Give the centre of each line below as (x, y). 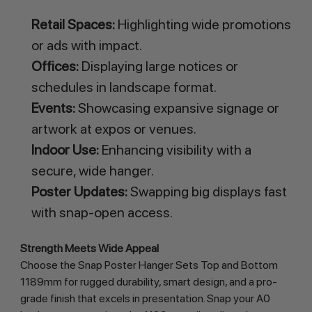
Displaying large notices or (158, 66)
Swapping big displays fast (207, 191)
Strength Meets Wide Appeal (89, 249)
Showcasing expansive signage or (177, 108)
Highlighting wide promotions (203, 24)
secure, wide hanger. (92, 170)
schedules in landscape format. (124, 87)
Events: (53, 108)
